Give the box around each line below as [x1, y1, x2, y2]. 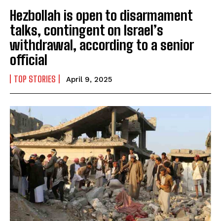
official [10, 51, 47, 69]
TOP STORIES [14, 74, 56, 85]
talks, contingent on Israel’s [10, 22, 163, 39]
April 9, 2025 [66, 75, 112, 84]
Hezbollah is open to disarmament [10, 7, 193, 24]
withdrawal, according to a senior [10, 37, 194, 54]
